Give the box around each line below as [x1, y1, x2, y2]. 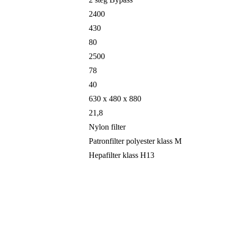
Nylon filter [89, 123, 126, 132]
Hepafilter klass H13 [89, 151, 154, 160]
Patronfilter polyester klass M [89, 137, 182, 146]
